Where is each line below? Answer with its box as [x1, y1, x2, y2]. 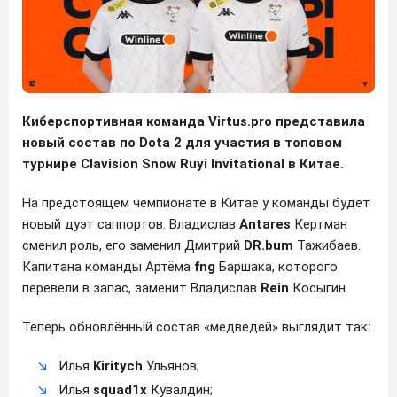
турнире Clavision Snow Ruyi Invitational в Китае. [22, 155, 344, 172]
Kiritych [93, 357, 143, 374]
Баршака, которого [215, 258, 338, 275]
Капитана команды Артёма [22, 258, 194, 275]
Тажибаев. [293, 237, 361, 253]
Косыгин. [289, 279, 348, 296]
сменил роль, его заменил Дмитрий [22, 237, 244, 253]
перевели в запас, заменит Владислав [22, 279, 261, 296]
